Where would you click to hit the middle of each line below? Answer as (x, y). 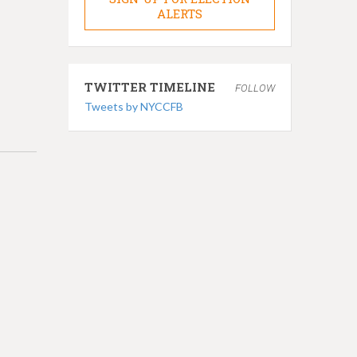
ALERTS (180, 13)
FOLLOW (255, 88)
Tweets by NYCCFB (134, 106)
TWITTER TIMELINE (150, 86)
